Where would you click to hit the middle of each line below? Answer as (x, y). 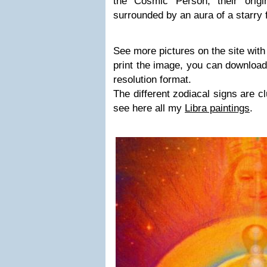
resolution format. (152, 80)
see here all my (149, 108)
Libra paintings (217, 108)
